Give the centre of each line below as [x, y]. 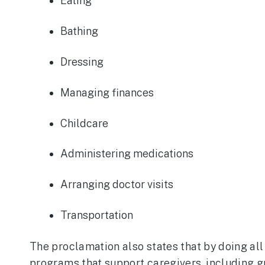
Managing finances [107, 92]
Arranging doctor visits [117, 185]
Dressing [82, 62]
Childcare [85, 123]
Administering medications [127, 154]
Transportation [97, 215]
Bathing [80, 31]
